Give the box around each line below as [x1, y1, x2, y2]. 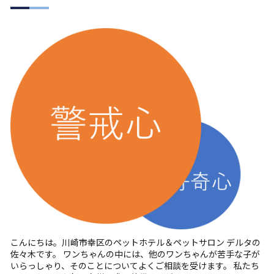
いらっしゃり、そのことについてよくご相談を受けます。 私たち [10, 259, 259, 272]
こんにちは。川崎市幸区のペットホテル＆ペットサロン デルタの [10, 236, 261, 249]
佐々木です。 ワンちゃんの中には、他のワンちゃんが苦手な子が [10, 248, 260, 261]
